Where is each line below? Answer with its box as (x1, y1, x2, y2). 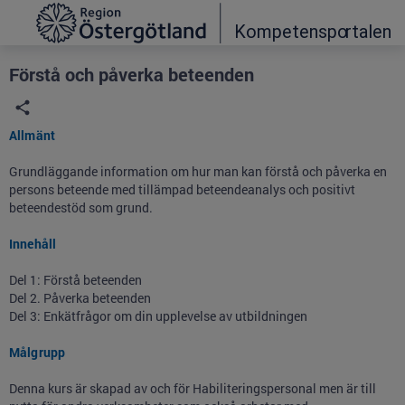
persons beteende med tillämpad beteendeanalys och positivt (9, 181, 355, 198)
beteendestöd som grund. (9, 199, 153, 216)
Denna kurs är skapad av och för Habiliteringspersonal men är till (9, 380, 376, 397)
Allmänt (9, 127, 56, 144)
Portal (35, 18, 71, 36)
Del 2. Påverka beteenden (9, 289, 151, 306)
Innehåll (9, 235, 57, 252)
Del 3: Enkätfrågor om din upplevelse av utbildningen (9, 307, 307, 325)
